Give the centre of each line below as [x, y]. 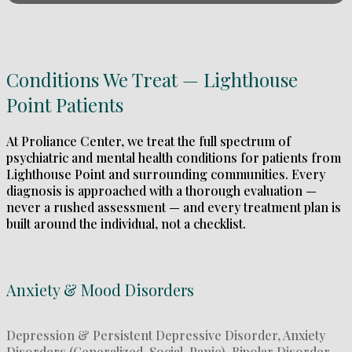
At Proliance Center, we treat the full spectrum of [148, 141]
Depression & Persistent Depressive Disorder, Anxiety [166, 335]
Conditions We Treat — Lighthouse [152, 80]
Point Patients [65, 105]
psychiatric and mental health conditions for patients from [174, 158]
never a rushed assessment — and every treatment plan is [174, 207]
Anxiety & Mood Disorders [100, 290]
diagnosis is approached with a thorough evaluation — [161, 191]
